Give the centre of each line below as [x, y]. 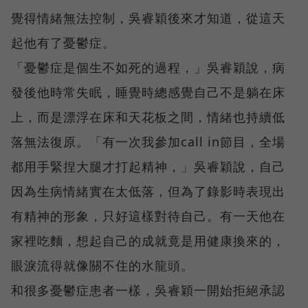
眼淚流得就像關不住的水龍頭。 [102, 265]
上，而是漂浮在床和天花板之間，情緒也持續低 [148, 117]
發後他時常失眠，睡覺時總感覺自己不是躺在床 [148, 92]
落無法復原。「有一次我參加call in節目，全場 [148, 141]
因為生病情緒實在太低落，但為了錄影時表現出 [148, 191]
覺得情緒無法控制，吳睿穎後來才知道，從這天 [148, 18]
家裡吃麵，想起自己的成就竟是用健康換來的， [148, 240]
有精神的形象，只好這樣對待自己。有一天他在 [148, 216]
